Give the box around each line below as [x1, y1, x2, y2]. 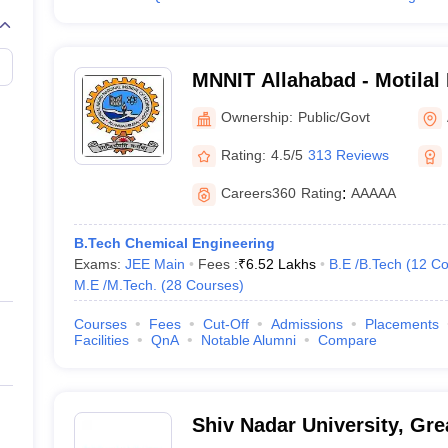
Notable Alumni [200, 332, 296, 348]
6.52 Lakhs [245, 256, 316, 272]
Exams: [73, 256, 125, 272]
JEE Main [124, 256, 185, 272]
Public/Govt [297, 108, 370, 125]
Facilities [73, 332, 129, 348]
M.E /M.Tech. [73, 277, 157, 293]
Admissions [270, 316, 343, 332]
